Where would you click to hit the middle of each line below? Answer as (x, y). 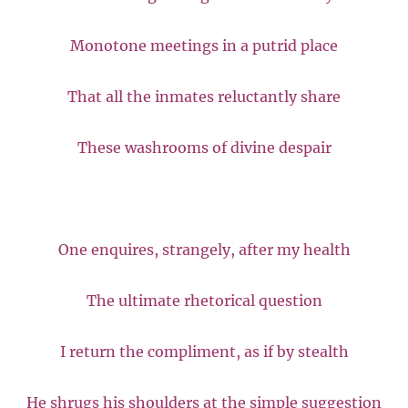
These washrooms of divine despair (204, 147)
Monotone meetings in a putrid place (204, 45)
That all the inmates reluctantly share (204, 96)
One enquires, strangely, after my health (204, 249)
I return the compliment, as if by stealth (204, 351)
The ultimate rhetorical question (204, 300)
